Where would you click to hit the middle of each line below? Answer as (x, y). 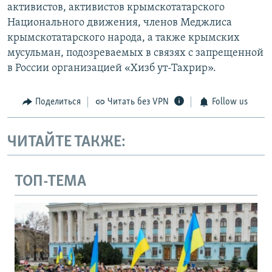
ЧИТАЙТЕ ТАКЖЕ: (66, 142)
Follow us (229, 102)
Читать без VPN (138, 102)
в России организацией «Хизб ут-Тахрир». (112, 69)
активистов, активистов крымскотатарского (116, 8)
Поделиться (58, 102)
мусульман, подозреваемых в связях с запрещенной (135, 53)
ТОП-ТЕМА (50, 182)
